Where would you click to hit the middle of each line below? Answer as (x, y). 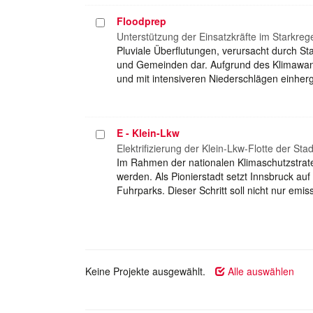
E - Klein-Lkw (148, 132)
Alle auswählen (260, 271)
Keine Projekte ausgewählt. (145, 271)
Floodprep (141, 21)
